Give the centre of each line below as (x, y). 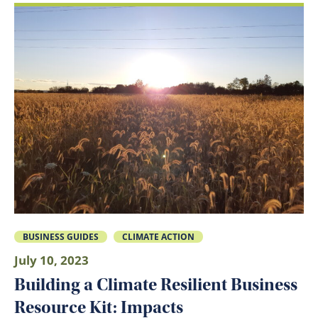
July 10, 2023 (51, 260)
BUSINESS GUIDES (60, 237)
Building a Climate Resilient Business (156, 285)
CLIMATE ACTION (159, 237)
